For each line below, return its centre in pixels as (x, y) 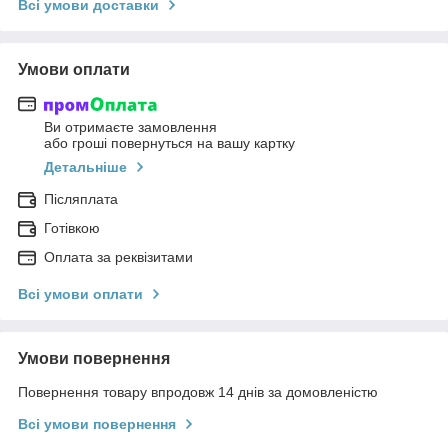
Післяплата (81, 199)
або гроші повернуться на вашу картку (169, 143)
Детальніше (85, 167)
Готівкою (72, 228)
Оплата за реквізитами (118, 257)
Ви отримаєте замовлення (130, 127)
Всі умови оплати (80, 294)
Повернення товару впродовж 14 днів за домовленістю (198, 392)
